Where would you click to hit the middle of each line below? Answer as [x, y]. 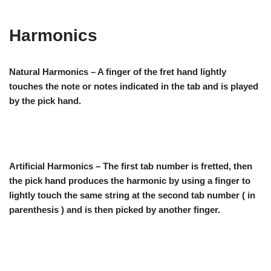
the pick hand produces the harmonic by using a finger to [130, 180]
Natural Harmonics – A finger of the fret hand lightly [118, 71]
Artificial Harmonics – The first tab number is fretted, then [131, 166]
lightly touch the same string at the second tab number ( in [132, 195]
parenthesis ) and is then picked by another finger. [115, 209]
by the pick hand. [45, 100]
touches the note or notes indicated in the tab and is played [134, 86]
